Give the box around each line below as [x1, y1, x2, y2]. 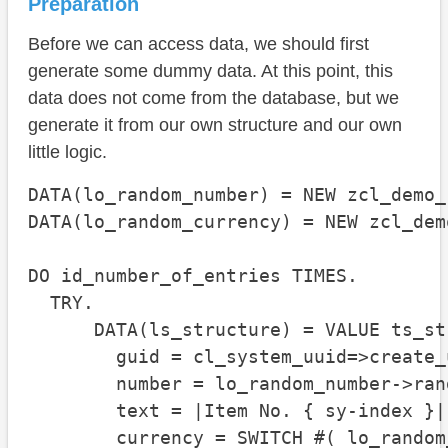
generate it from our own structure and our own [28, 115, 402, 136]
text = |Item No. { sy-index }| [28, 400, 446, 422]
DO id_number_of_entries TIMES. [28, 265, 358, 287]
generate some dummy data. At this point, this [28, 61, 393, 82]
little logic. [28, 142, 107, 163]
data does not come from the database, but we [28, 88, 399, 109]
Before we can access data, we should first [28, 34, 369, 55]
